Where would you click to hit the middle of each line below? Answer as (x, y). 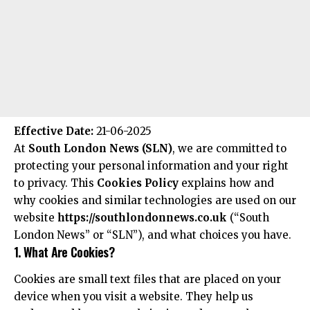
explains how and (226, 183)
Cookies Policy (138, 183)
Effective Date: (54, 131)
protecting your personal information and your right (151, 166)
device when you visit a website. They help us (134, 296)
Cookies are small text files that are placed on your (147, 279)
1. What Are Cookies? (64, 252)
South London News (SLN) (100, 148)
